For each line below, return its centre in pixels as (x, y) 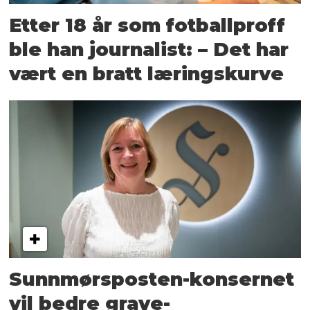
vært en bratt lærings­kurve (147, 74)
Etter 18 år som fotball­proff (147, 26)
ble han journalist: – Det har (149, 50)
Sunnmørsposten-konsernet (152, 280)
